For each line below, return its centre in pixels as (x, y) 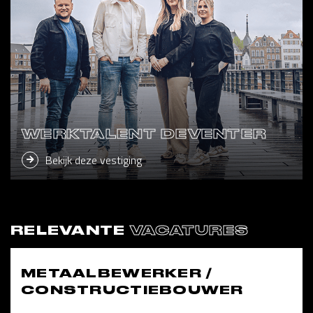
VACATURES (189, 231)
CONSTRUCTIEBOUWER (132, 290)
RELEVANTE (70, 231)
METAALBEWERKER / (117, 274)
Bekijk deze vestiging (94, 160)
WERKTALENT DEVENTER (144, 134)
